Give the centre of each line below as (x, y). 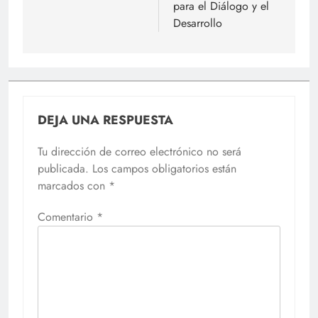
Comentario (67, 217)
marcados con (73, 186)
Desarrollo (198, 23)
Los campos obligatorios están (164, 169)
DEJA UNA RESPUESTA (105, 120)
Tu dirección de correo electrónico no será (139, 152)
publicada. (63, 169)
